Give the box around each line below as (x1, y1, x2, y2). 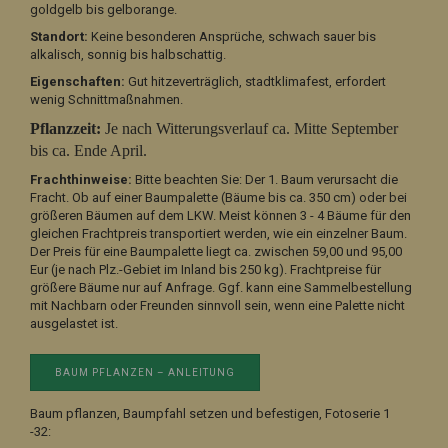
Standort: (30, 28, 88, 44)
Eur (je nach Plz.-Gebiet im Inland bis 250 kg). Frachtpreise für (30, 261, 381, 277)
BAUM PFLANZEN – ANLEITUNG (55, 367, 235, 378)
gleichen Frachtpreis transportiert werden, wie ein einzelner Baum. (30, 225, 407, 241)
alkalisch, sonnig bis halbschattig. (30, 46, 226, 62)
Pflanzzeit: (30, 119, 105, 137)
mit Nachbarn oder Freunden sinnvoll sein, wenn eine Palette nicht (30, 297, 405, 313)
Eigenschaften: (30, 73, 125, 89)
